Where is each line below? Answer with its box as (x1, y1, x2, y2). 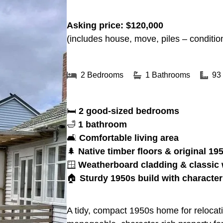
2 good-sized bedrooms (79, 106, 179, 116)
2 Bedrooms (81, 70, 123, 79)
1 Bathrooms (145, 70, 190, 79)
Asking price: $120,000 (67, 20, 163, 30)
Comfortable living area (79, 132, 179, 143)
